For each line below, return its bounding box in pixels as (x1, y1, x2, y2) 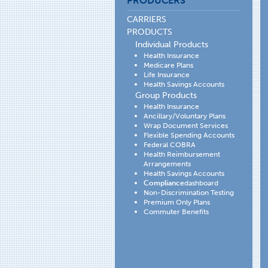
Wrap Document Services (144, 121, 228, 130)
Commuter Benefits (144, 207, 209, 216)
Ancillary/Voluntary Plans (144, 111, 226, 120)
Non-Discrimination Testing (144, 188, 234, 197)
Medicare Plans (144, 60, 193, 69)
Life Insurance (144, 70, 190, 79)
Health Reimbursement (144, 150, 220, 159)
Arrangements (144, 159, 191, 168)
